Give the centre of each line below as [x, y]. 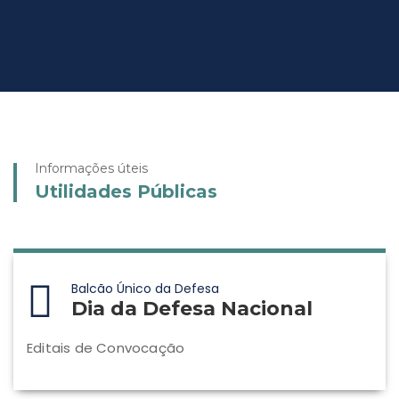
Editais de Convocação [106, 348]
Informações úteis [91, 168]
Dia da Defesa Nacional [192, 309]
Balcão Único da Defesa [145, 289]
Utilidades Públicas [126, 191]
